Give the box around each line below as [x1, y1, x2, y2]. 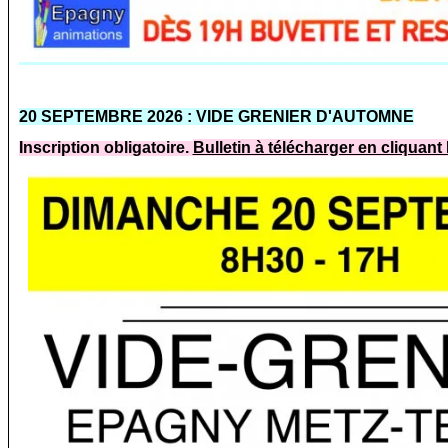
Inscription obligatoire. [18, 139, 193, 157]
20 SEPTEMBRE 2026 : [18, 107, 196, 125]
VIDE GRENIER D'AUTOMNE [195, 107, 414, 125]
